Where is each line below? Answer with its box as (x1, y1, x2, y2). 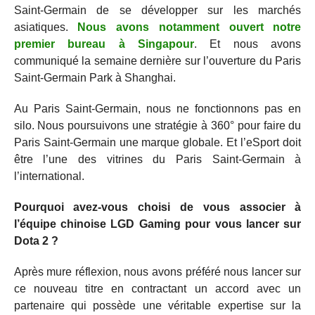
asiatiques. (13, 21, 78, 33)
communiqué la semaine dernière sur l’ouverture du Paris (13, 55, 302, 67)
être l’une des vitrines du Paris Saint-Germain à (13, 153, 302, 165)
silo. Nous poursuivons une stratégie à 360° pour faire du (13, 120, 302, 131)
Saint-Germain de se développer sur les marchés (13, 4, 302, 16)
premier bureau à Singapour (13, 38, 194, 50)
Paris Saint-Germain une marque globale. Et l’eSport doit (13, 136, 302, 148)
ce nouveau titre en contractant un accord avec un (13, 283, 302, 295)
